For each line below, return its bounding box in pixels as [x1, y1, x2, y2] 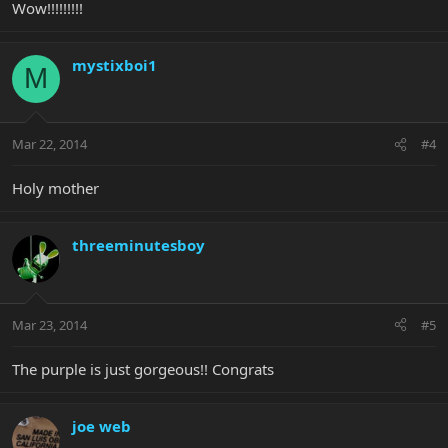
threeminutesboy [72, 235, 205, 256]
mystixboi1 [72, 54, 157, 75]
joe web [72, 415, 131, 436]
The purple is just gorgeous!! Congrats [12, 358, 274, 379]
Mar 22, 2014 [12, 135, 87, 154]
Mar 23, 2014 [12, 315, 87, 334]
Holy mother [12, 178, 99, 199]
